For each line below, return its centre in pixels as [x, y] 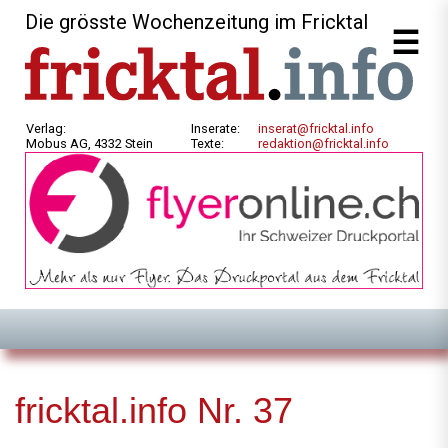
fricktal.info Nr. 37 [154, 411]
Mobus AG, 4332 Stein [89, 144]
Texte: [207, 144]
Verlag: [47, 129]
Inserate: [217, 129]
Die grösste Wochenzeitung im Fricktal [196, 22]
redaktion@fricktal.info [323, 144]
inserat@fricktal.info [316, 129]
